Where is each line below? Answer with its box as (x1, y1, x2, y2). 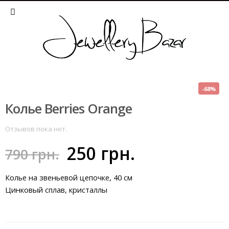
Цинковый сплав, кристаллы (5, 185, 107, 195)
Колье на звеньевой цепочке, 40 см (5, 172, 132, 183)
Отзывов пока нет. (5, 124, 67, 133)
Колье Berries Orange (5, 99, 132, 118)
